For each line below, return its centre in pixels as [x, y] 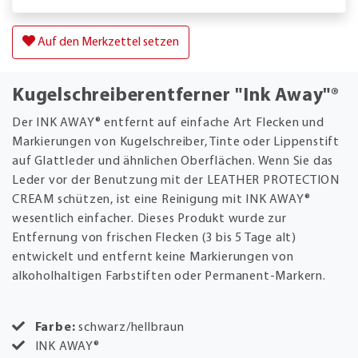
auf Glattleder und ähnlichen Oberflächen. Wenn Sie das [173, 161]
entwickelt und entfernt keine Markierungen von [153, 257]
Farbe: [55, 327]
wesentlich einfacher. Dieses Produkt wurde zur [149, 219]
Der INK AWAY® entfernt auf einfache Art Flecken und [168, 123]
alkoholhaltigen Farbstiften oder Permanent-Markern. [169, 276]
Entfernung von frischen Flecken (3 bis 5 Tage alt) [154, 238]
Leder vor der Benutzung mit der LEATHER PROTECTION [176, 180]
